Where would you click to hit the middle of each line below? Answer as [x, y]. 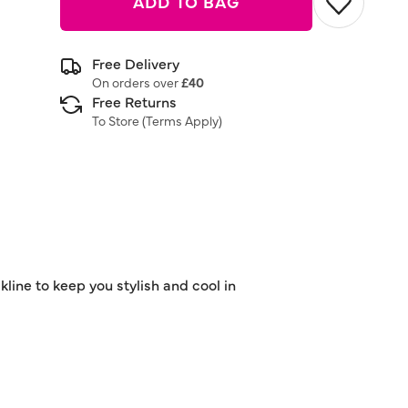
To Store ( [119, 120]
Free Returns [134, 101]
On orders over [137, 82]
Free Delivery [136, 63]
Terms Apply [182, 120]
